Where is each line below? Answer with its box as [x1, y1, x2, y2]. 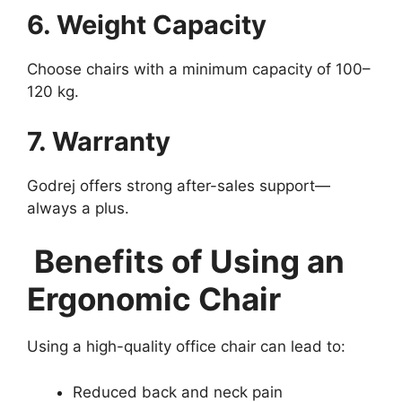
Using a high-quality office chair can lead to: [27, 337, 345, 356]
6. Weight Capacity [27, 9, 267, 41]
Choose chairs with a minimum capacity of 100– [27, 60, 371, 79]
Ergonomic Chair [27, 280, 281, 319]
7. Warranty [27, 125, 170, 157]
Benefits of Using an [27, 242, 345, 281]
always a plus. [27, 198, 129, 217]
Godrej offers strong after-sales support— [27, 176, 330, 195]
